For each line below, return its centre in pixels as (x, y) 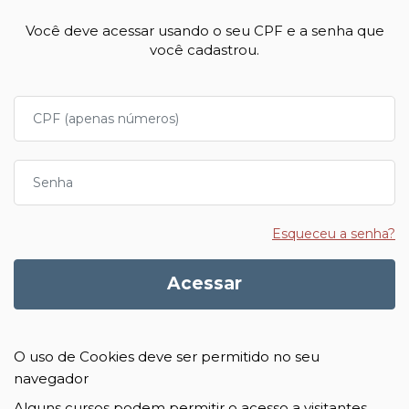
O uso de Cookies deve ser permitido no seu (167, 356)
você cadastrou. (204, 50)
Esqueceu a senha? (334, 234)
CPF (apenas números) (93, 105)
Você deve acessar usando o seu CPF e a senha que (204, 31)
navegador (51, 378)
